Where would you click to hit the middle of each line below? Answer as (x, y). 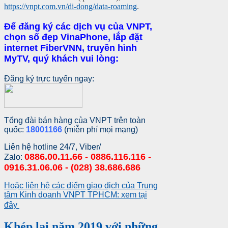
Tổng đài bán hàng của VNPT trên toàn (75, 121)
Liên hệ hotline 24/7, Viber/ (52, 147)
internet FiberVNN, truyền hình (70, 48)
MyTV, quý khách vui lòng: (61, 59)
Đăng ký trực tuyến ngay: (50, 79)
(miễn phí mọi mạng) (101, 130)
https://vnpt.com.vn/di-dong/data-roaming (70, 7)
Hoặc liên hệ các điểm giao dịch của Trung (81, 186)
